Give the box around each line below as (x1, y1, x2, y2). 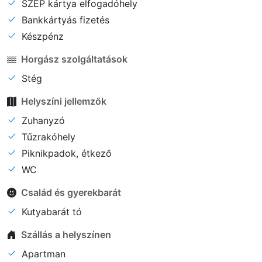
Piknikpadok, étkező (19, 147, 112, 159)
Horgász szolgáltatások (21, 53, 127, 65)
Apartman (19, 247, 65, 260)
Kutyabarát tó (19, 205, 82, 218)
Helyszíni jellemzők (21, 95, 106, 108)
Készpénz (19, 30, 64, 42)
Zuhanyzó (19, 114, 65, 126)
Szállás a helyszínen (21, 229, 111, 241)
